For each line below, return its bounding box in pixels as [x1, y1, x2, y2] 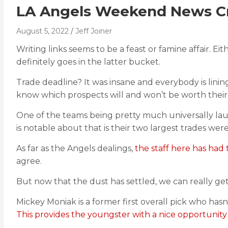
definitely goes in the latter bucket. [16, 57, 160, 67]
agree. [16, 156, 42, 166]
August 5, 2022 [16, 26, 69, 36]
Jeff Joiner [75, 26, 112, 36]
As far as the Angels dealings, [16, 144, 135, 153]
